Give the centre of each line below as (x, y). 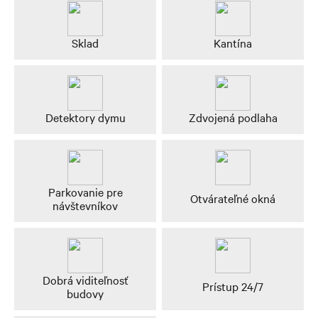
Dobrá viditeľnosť (85, 279)
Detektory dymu (85, 117)
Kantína (233, 42)
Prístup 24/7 (233, 286)
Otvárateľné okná (233, 198)
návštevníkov (85, 205)
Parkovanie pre (85, 191)
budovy (85, 293)
